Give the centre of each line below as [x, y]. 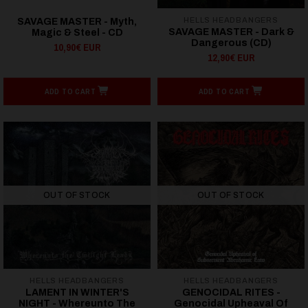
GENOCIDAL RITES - [231, 292]
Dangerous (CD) [231, 43]
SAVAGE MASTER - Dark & [231, 32]
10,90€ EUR [77, 47]
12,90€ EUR [231, 57]
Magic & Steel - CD [77, 32]
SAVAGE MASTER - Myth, [77, 21]
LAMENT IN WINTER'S [77, 292]
